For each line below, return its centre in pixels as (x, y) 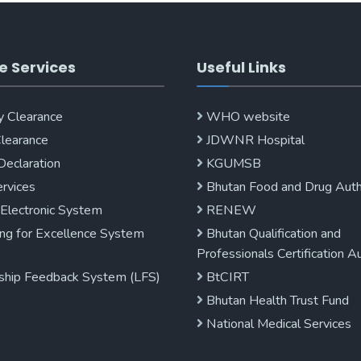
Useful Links (241, 67)
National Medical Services (277, 324)
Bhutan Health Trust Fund (276, 301)
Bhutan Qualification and (272, 234)
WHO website (247, 117)
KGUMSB (232, 164)
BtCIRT (226, 277)
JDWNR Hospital (254, 140)
